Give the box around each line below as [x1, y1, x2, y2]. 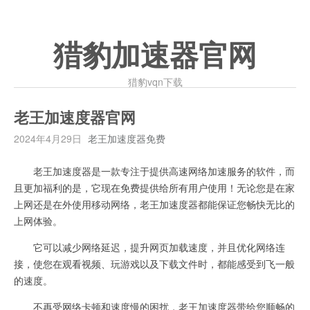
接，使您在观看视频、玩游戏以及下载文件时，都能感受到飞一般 [14, 257, 295, 271]
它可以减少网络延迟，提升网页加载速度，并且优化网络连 [14, 240, 285, 254]
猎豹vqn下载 [127, 75, 183, 89]
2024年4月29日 [14, 131, 82, 145]
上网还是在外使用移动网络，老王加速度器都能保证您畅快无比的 [14, 197, 295, 211]
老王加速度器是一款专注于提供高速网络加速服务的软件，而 [14, 164, 295, 178]
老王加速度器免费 [88, 131, 165, 145]
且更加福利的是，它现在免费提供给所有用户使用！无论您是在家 [14, 181, 295, 194]
